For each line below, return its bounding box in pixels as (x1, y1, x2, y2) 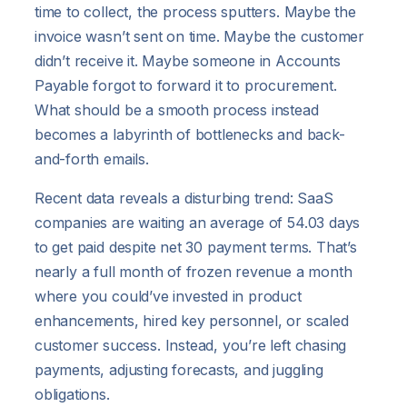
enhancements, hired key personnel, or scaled (35, 311, 349, 330)
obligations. (35, 384, 110, 403)
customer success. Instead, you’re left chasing (35, 335, 347, 354)
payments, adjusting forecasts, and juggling (35, 360, 323, 379)
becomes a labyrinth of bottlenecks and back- (35, 124, 345, 144)
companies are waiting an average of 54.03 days (35, 213, 361, 232)
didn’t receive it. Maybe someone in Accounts (35, 51, 341, 70)
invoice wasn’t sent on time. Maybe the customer (35, 26, 364, 45)
